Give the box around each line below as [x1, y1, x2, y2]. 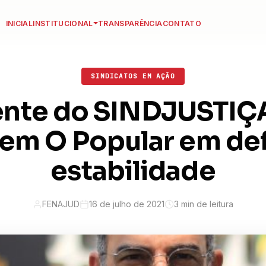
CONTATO [162, 18, 202, 28]
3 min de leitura [174, 198, 233, 209]
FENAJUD [42, 198, 80, 209]
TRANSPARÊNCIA [97, 18, 163, 28]
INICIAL [5, 18, 33, 28]
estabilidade [50, 154, 216, 188]
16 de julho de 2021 [89, 198, 164, 209]
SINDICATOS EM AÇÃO [91, 72, 175, 80]
